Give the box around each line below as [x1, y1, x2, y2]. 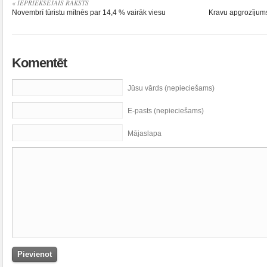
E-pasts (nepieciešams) [128, 107, 204, 115]
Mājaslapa [128, 129, 162, 138]
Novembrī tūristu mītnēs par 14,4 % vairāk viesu [12, 8, 166, 17]
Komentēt [12, 55, 67, 70]
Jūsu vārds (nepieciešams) [128, 84, 215, 92]
